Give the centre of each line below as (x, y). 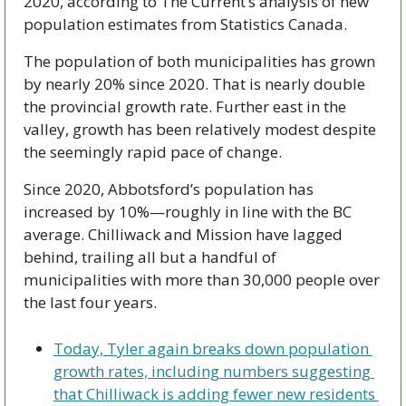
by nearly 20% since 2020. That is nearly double (194, 83)
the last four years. (90, 302)
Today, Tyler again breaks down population (211, 348)
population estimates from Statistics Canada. (185, 24)
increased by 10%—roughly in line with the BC (188, 211)
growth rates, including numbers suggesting (212, 371)
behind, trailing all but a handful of (150, 256)
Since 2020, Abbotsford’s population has (169, 188)
